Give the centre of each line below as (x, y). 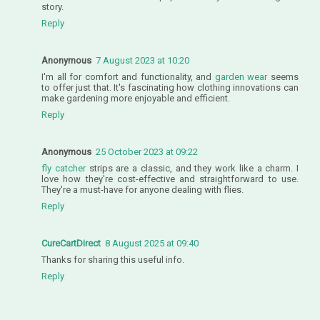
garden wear (241, 76)
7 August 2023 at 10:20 (142, 60)
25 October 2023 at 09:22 (147, 151)
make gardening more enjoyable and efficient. (136, 98)
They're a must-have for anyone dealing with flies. (142, 189)
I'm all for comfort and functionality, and (128, 76)
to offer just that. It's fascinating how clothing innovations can (170, 87)
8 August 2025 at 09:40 (152, 243)
